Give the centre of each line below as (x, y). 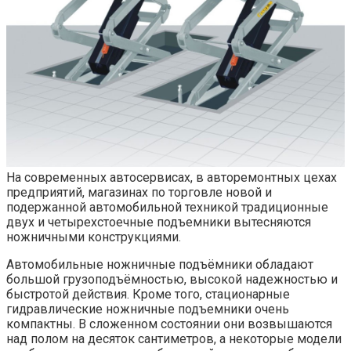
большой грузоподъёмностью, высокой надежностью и (172, 280)
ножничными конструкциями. (94, 237)
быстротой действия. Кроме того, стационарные (148, 295)
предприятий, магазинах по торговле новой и (139, 193)
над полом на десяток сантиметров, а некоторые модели (174, 339)
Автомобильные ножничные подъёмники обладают (160, 265)
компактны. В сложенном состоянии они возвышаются (169, 324)
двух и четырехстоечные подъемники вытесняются (159, 223)
